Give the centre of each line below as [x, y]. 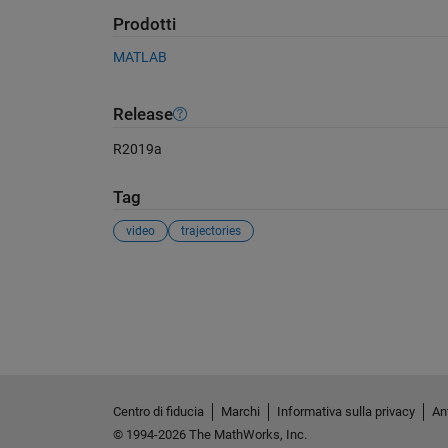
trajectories [210, 231]
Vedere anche [175, 279]
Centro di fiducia [158, 411]
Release [142, 114]
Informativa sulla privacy [345, 411]
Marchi [240, 411]
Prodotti [144, 24]
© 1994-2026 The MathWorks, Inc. [209, 434]
